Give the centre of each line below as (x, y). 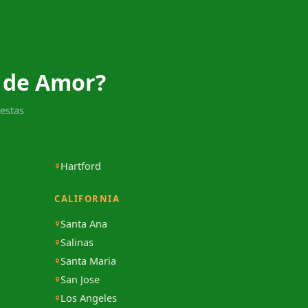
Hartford (81, 166)
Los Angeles (89, 298)
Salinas (77, 242)
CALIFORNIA (87, 199)
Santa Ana (84, 224)
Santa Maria (88, 261)
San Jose (80, 279)
